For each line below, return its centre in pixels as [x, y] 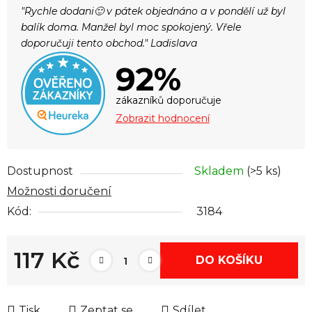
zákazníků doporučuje [168, 100]
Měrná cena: [47, 282]
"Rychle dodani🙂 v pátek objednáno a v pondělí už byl [153, 11]
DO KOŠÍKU [229, 260]
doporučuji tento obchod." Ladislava [109, 43]
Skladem [220, 171]
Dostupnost [40, 171]
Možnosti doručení [59, 192]
